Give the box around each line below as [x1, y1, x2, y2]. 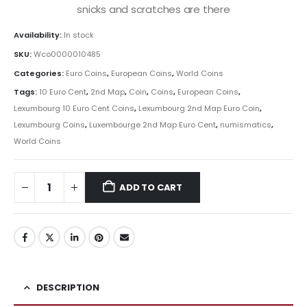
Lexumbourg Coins [14, 119, 85, 131]
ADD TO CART [119, 180, 183, 194]
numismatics [220, 119, 271, 131]
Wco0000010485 [34, 48, 101, 60]
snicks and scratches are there [77, 1, 230, 16]
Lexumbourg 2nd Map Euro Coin [138, 103, 260, 114]
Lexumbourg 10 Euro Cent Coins [14, 103, 134, 114]
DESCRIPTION [36, 280, 99, 294]
